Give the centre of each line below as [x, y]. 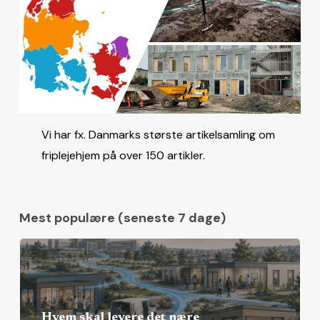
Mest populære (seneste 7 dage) [122, 218]
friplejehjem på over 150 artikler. [124, 156]
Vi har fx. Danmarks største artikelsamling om [159, 135]
